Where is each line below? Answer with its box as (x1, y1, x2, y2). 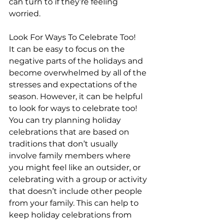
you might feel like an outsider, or (9, 163, 143, 172)
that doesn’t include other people (9, 186, 144, 196)
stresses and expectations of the (9, 80, 139, 89)
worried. (9, 9, 40, 18)
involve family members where (9, 151, 133, 160)
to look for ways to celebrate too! (9, 104, 139, 113)
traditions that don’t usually (9, 139, 120, 148)
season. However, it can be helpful (9, 92, 145, 101)
